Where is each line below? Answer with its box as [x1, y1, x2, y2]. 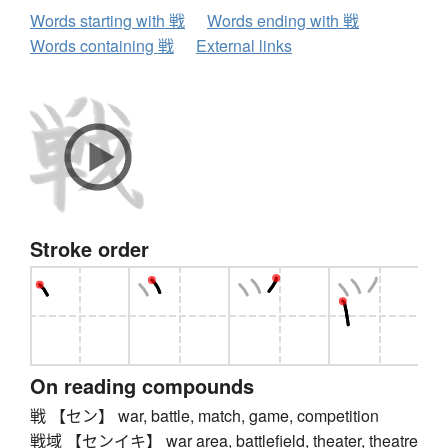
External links [196, 34, 292, 58]
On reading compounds [30, 371, 254, 401]
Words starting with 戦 [30, 9, 185, 33]
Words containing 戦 [30, 34, 174, 58]
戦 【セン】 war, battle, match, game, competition [30, 404, 379, 428]
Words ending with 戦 [207, 9, 359, 33]
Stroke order [30, 234, 149, 264]
